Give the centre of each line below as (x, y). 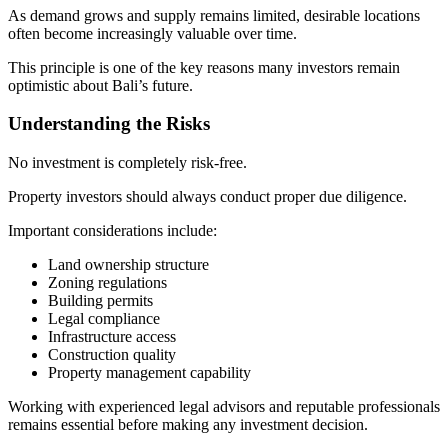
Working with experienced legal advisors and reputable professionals (224, 407)
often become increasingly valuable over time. (152, 33)
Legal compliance (104, 319)
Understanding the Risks (109, 124)
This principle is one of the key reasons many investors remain (204, 67)
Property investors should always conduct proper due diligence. (207, 197)
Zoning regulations (107, 283)
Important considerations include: (112, 231)
